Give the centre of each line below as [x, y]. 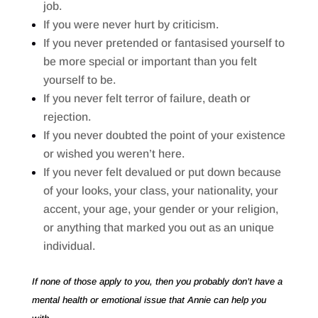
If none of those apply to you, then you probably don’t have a [157, 281]
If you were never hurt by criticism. [131, 25]
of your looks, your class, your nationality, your [160, 191]
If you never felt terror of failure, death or [147, 99]
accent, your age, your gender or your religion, [160, 209]
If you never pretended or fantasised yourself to [164, 43]
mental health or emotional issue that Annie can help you [149, 300]
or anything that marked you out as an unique [158, 228]
